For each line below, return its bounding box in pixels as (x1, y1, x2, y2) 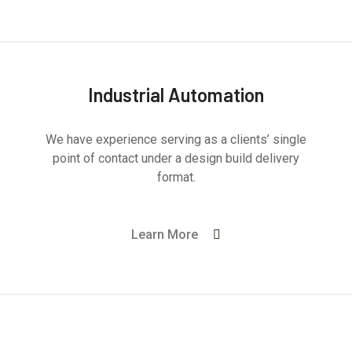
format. (156, 170, 196, 185)
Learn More (131, 227, 198, 242)
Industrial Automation (88, 83, 264, 106)
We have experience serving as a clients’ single (46, 132, 306, 147)
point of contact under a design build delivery (53, 151, 299, 166)
